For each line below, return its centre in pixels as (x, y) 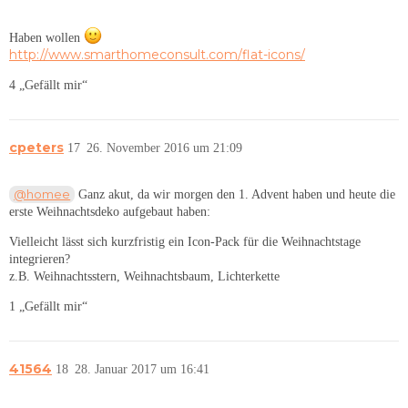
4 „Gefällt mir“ (48, 86)
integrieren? (40, 259)
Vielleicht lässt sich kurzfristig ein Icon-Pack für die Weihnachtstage (185, 241)
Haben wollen (46, 38)
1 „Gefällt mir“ (48, 306)
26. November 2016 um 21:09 (164, 148)
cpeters (36, 148)
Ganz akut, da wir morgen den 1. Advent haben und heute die (235, 194)
